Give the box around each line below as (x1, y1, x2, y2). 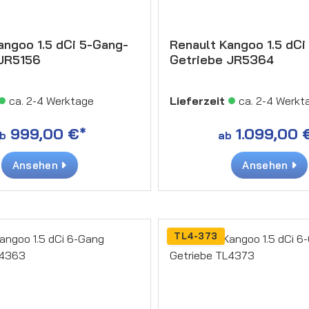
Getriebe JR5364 (170, 51, 274, 68)
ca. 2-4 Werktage (8, 93, 94, 108)
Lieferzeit (170, 93, 225, 108)
